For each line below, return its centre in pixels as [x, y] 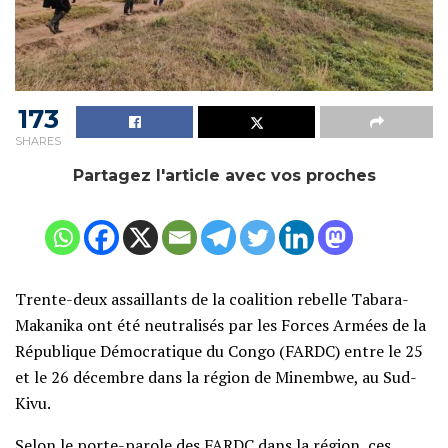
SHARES [38, 140]
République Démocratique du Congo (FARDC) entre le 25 [219, 350]
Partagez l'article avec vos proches [224, 175]
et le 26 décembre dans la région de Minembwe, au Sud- [216, 376]
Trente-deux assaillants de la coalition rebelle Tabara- [212, 298]
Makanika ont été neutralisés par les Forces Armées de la [220, 324]
